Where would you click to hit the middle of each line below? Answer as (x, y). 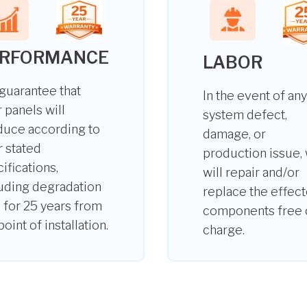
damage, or (234, 134)
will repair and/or (251, 172)
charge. (224, 230)
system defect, (245, 115)
